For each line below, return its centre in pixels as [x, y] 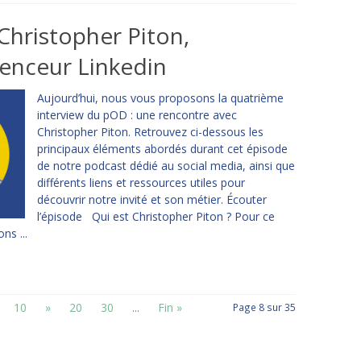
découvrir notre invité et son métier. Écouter [151, 199]
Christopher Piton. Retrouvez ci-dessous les [150, 132]
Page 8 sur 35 [264, 307]
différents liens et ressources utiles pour [141, 183]
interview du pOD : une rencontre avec [137, 115]
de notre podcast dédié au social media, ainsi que [166, 166]
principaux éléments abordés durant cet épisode [162, 149]
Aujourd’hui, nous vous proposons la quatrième [160, 98]
